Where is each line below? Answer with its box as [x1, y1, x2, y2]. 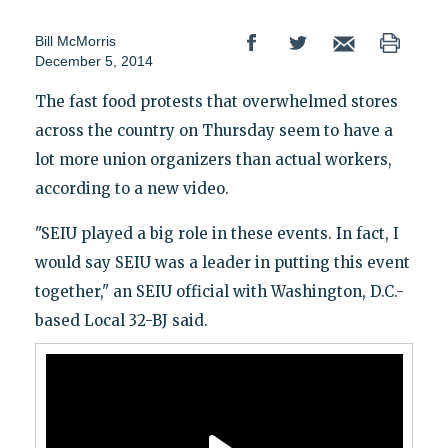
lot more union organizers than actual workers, [34, 150, 392, 170]
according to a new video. [34, 179, 229, 199]
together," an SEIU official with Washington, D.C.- [34, 282, 404, 302]
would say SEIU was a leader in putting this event [34, 253, 410, 273]
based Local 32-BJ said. [34, 311, 208, 331]
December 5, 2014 [34, 53, 153, 70]
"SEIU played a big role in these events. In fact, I [34, 224, 399, 244]
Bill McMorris [34, 33, 116, 50]
